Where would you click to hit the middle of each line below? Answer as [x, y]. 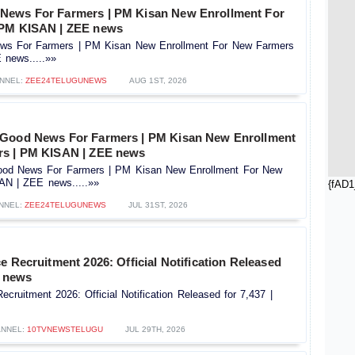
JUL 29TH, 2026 [155, 329]
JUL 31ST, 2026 [158, 204]
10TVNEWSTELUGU [65, 329]
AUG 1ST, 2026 [158, 80]
